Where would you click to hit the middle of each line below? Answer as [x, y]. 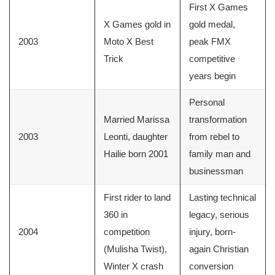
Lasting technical [223, 198]
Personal [207, 103]
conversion [211, 266]
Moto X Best [129, 42]
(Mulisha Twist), [135, 249]
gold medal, [212, 25]
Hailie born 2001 [136, 154]
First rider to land [137, 198]
